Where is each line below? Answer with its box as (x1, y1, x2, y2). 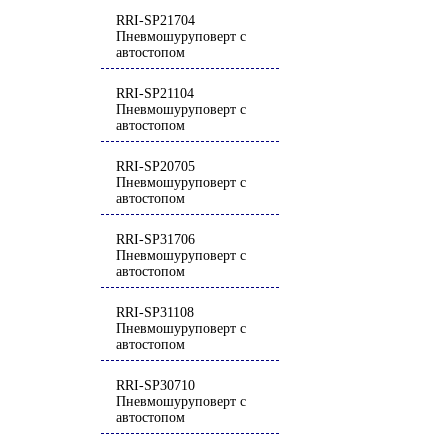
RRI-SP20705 (116, 159, 195, 174)
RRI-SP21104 (116, 86, 194, 101)
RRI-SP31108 (116, 305, 194, 320)
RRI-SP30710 (116, 378, 195, 393)
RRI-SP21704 (116, 13, 195, 28)
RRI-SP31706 (116, 232, 195, 247)
